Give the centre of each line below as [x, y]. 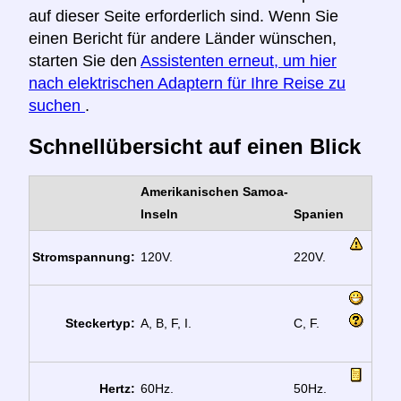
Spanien [318, 213]
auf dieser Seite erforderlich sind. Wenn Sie [183, 17]
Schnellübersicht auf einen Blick [195, 147]
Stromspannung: [84, 256]
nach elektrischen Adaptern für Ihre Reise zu [187, 84]
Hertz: [118, 388]
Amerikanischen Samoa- [214, 191]
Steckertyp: [101, 323]
